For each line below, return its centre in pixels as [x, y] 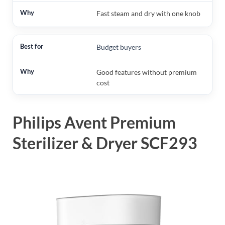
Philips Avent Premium [94, 123]
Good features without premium [146, 72]
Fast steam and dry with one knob [148, 14]
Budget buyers [119, 47]
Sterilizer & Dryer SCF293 [105, 143]
